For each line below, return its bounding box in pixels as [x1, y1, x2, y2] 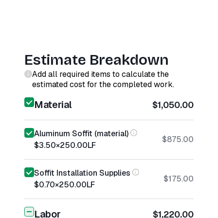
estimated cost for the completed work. [32, 79, 174, 90]
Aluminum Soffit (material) [34, 128, 128, 139]
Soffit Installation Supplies [34, 168, 130, 178]
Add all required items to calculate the [32, 69, 169, 79]
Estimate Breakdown [24, 51, 169, 69]
